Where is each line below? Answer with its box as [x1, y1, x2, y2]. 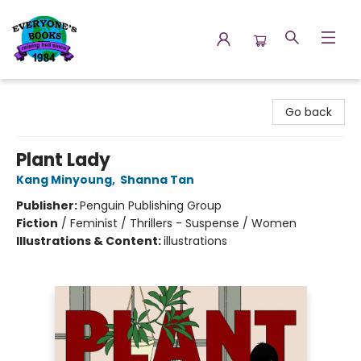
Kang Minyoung [16, 172, 112, 188]
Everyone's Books [12, 86, 107, 102]
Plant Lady [16, 147, 110, 172]
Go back [285, 104, 332, 120]
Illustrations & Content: [16, 233, 164, 249]
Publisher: [16, 197, 80, 214]
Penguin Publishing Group [80, 197, 222, 214]
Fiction [16, 215, 58, 231]
